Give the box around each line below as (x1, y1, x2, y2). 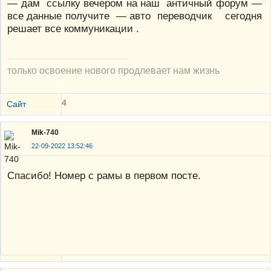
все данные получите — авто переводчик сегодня (7, 10, 262, 22)
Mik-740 (31, 128, 59, 137)
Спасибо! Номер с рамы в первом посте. (7, 169, 201, 181)
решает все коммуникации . (7, 22, 139, 35)
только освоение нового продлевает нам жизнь (7, 65, 220, 76)
